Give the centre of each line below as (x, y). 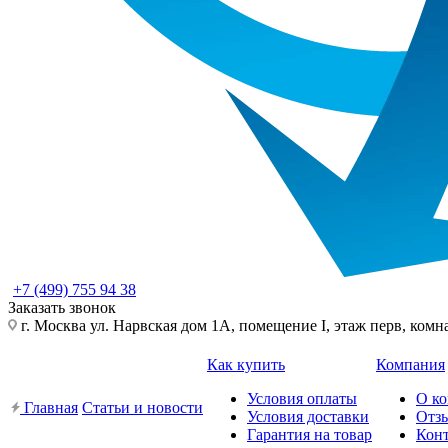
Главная (49, 407)
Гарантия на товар (309, 434)
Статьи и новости (142, 407)
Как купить (246, 364)
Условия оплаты (302, 398)
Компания (410, 364)
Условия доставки (308, 416)
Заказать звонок (62, 307)
